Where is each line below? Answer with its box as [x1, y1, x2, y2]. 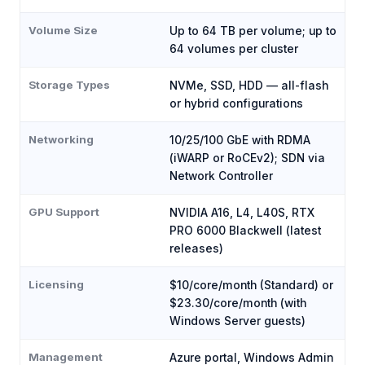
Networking [29, 133, 94, 147]
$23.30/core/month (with [169, 297, 306, 310]
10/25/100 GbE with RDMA [169, 134, 310, 147]
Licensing [29, 278, 84, 292]
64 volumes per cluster [169, 42, 298, 56]
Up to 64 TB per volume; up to [169, 24, 336, 38]
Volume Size [29, 24, 98, 37]
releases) [169, 242, 223, 256]
